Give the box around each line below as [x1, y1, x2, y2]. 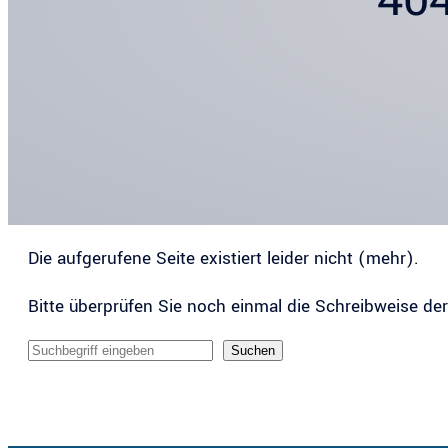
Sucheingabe [27, 340, 128, 366]
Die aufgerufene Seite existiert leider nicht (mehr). [28, 246, 419, 272]
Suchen [231, 343, 275, 359]
